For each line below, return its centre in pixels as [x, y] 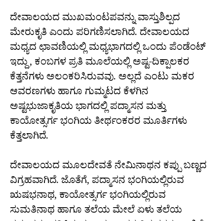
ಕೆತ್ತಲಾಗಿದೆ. [29, 137]
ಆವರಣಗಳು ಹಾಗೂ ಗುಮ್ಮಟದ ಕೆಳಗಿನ [79, 93]
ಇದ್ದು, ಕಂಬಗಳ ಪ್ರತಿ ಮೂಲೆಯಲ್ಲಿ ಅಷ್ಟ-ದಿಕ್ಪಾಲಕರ [100, 63]
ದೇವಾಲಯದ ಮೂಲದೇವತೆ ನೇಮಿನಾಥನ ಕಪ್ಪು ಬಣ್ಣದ [108, 167]
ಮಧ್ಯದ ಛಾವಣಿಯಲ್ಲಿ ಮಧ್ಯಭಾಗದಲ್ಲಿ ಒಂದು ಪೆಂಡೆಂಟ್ [108, 49]
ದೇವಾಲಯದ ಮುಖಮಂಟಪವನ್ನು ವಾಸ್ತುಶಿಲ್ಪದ [95, 19]
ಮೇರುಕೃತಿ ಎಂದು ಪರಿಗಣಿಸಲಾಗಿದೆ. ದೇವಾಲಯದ [100, 34]
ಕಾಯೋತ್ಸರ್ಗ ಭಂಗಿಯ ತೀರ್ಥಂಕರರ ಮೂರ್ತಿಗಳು [98, 123]
